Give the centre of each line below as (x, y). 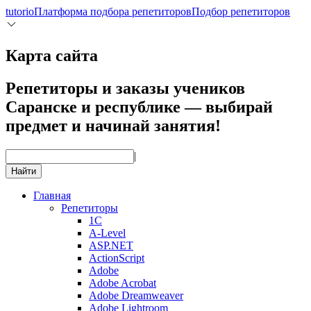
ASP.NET (111, 245)
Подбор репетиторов (241, 11)
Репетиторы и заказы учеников (125, 88)
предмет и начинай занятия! (113, 125)
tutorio (20, 11)
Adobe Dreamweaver (136, 295)
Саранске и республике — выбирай (139, 107)
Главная (52, 195)
